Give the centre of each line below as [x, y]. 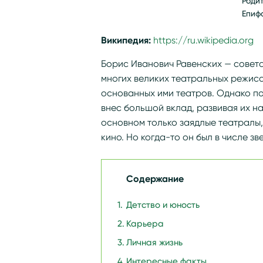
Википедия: [127, 40]
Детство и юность [163, 205]
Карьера [145, 224]
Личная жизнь [154, 242]
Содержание [155, 179]
